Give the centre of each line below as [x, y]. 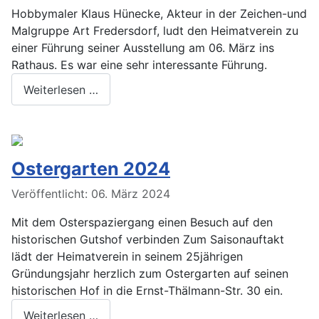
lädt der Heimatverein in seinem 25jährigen [127, 257]
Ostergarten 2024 [91, 169]
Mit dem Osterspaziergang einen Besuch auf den [142, 223]
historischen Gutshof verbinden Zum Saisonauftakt [148, 240]
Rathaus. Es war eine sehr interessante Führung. [139, 65]
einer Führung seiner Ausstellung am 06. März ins [143, 48]
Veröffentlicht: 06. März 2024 [91, 194]
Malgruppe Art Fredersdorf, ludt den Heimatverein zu [155, 31]
